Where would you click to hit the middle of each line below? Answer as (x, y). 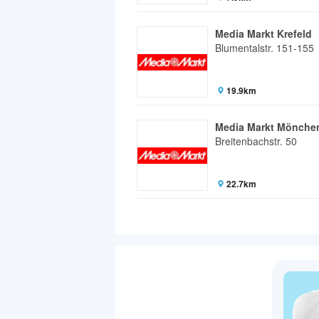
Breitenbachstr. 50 (256, 141)
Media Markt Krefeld (263, 34)
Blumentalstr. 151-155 (265, 48)
